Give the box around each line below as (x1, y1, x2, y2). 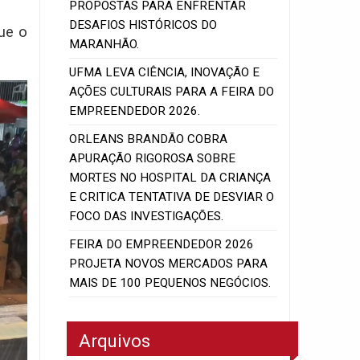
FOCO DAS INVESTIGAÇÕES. (69, 209, 224, 224)
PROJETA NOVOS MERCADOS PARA (69, 256, 268, 272)
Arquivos (79, 330, 150, 352)
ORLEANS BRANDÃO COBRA (69, 132, 228, 147)
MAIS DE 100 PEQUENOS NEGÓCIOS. (69, 276, 272, 291)
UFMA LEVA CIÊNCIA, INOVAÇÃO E (69, 65, 260, 80)
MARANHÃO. (69, 37, 140, 52)
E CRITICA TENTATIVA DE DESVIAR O (69, 190, 275, 205)
